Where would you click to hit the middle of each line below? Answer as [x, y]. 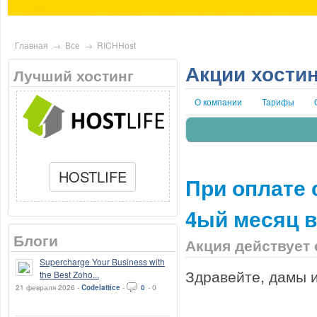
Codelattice [101, 287]
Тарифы [278, 102]
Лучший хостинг [74, 75]
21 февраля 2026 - [48, 287]
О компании [218, 102]
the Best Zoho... [69, 274]
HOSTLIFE [93, 177]
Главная [31, 45]
